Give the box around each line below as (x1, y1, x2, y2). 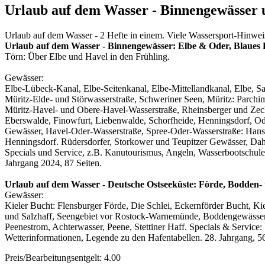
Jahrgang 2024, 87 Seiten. (5, 157, 102, 168)
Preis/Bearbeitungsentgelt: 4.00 (5, 252, 121, 263)
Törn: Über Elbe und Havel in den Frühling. (5, 51, 170, 62)
